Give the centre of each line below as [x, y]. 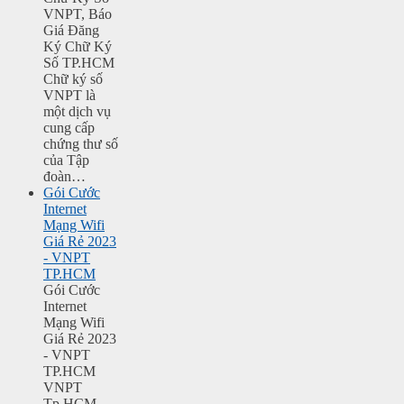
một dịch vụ [77, 112]
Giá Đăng [71, 31]
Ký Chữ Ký [78, 47]
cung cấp [69, 128]
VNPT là [69, 96]
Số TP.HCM [79, 63]
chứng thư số [81, 144]
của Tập [66, 161]
